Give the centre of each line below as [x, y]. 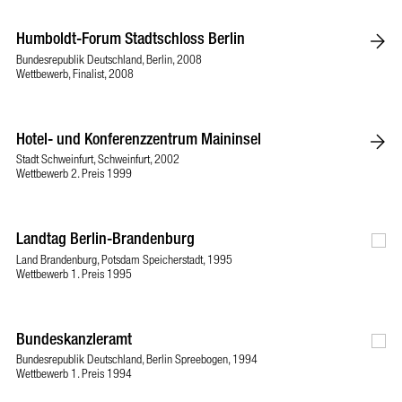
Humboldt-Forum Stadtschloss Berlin [131, 38]
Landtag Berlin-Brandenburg [105, 238]
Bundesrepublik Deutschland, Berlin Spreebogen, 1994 [137, 358]
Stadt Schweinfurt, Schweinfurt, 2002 [98, 158]
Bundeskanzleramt [74, 338]
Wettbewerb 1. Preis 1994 [74, 373]
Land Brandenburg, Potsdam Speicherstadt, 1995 [124, 258]
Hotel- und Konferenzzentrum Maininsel [139, 138]
